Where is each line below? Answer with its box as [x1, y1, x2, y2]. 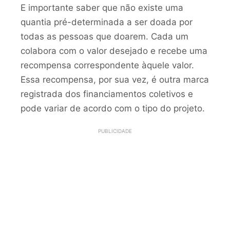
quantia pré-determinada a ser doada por [21, 16, 193, 27]
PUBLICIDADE [98, 128, 132, 135]
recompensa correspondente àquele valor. [21, 60, 194, 70]
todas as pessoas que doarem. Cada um [21, 31, 188, 42]
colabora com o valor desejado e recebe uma [21, 45, 207, 56]
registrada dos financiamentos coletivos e [21, 88, 193, 99]
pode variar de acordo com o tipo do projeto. [21, 103, 205, 113]
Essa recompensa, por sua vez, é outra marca [21, 74, 209, 85]
